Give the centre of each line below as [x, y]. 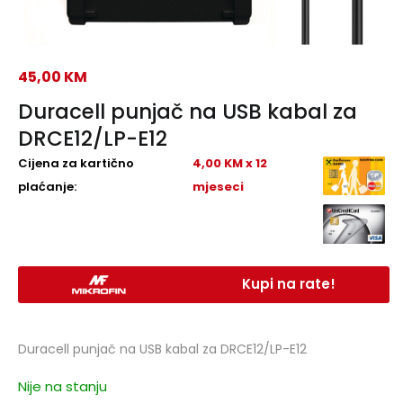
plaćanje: [47, 187]
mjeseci [218, 187]
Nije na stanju [63, 386]
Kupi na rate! [289, 283]
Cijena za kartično [76, 163]
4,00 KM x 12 [229, 163]
